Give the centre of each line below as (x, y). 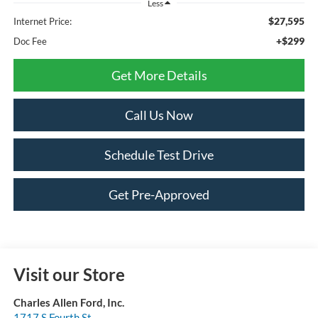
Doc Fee (30, 42)
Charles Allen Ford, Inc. (68, 303)
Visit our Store (69, 275)
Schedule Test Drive (159, 155)
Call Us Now (159, 115)
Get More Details (159, 76)
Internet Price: (42, 22)
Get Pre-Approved (159, 195)
